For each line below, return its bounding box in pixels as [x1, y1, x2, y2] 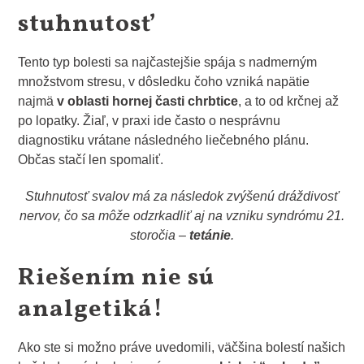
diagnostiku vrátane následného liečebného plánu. [18, 133, 310, 148]
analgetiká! [18, 292, 164, 327]
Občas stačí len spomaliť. [18, 153, 164, 167]
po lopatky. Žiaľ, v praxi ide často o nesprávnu [18, 114, 281, 128]
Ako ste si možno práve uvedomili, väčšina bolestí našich [18, 340, 346, 354]
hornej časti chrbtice [112, 94, 239, 109]
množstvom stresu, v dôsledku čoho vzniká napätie [18, 75, 310, 89]
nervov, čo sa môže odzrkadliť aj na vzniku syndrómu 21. [19, 209, 344, 223]
